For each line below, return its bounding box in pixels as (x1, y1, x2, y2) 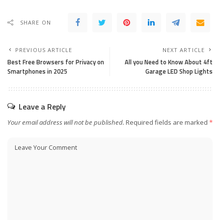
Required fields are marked (126, 118, 209, 127)
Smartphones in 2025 (7, 66, 67, 77)
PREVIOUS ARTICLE (15, 46, 73, 54)
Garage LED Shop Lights (145, 66, 213, 77)
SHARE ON (20, 19, 51, 27)
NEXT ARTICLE (162, 46, 205, 54)
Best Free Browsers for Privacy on (7, 57, 104, 67)
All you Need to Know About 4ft (125, 57, 213, 67)
